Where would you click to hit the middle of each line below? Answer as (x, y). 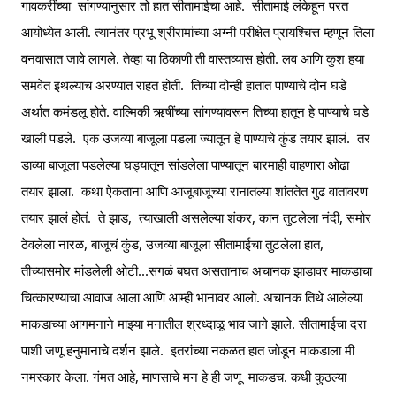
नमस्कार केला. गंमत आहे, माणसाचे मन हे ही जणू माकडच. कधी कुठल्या (184, 377)
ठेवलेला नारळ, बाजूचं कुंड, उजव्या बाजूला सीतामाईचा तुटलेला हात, (172, 244)
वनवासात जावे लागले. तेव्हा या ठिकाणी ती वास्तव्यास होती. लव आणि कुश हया (193, 58)
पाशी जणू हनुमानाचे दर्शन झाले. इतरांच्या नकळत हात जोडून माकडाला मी (188, 350)
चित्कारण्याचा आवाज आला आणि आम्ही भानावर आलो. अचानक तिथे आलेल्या (192, 297)
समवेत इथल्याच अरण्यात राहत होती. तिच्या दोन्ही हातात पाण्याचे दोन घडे (184, 85)
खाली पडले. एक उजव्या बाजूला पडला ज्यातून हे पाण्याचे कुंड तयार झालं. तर (196, 138)
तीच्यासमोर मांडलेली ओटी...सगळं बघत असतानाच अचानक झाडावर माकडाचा (197, 270)
